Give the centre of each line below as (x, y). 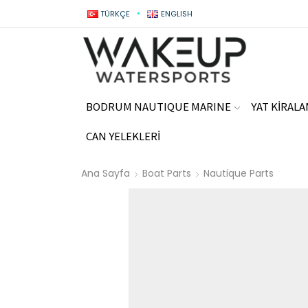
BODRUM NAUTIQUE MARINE (158, 107)
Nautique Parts (239, 173)
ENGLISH (176, 14)
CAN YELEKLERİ (123, 136)
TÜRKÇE (115, 14)
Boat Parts (167, 173)
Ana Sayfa (106, 173)
